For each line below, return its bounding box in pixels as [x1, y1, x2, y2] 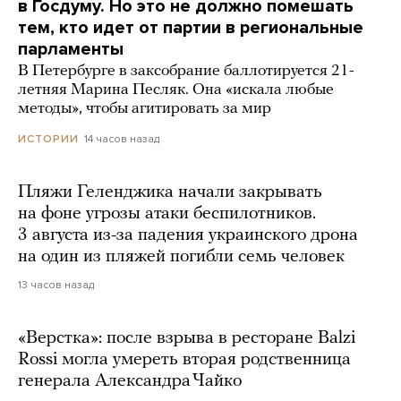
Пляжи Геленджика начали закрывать [18, 183, 322, 202]
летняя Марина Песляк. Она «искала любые [18, 81, 334, 99]
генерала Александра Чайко [18, 372, 242, 391]
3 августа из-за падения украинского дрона [18, 226, 358, 245]
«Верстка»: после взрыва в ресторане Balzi [18, 329, 355, 348]
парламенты [18, 38, 124, 61]
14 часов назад [84, 132, 159, 146]
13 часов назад [18, 278, 94, 292]
